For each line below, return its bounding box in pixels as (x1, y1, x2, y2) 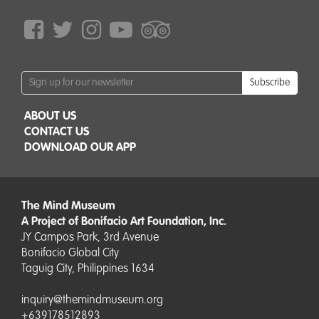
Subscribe (250, 78, 290, 88)
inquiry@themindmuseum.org (21, 295, 163, 306)
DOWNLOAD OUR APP (24, 142, 136, 154)
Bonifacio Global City (21, 248, 119, 259)
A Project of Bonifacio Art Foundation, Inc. (21, 216, 226, 228)
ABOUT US (24, 111, 77, 122)
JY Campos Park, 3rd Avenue (21, 232, 159, 244)
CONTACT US (24, 127, 90, 138)
